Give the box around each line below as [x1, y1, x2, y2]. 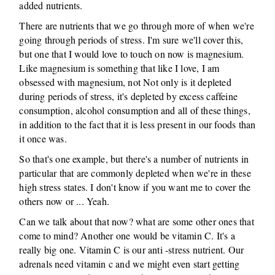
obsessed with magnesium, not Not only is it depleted [19, 76, 231, 88]
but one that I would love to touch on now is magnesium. [19, 47, 244, 60]
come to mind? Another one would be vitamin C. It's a [19, 229, 235, 242]
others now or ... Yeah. [19, 195, 110, 207]
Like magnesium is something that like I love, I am [19, 61, 220, 74]
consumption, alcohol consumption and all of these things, [19, 104, 250, 117]
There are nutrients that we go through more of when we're [19, 19, 254, 32]
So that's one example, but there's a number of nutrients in [19, 152, 249, 165]
